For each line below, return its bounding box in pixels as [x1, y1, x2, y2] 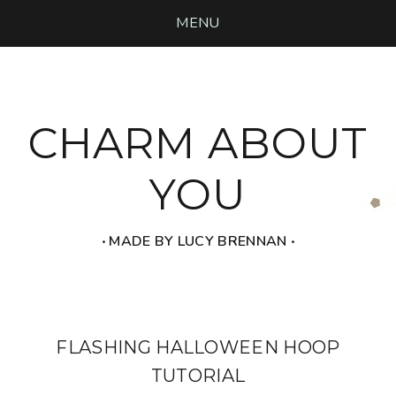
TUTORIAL [150, 364, 246, 386]
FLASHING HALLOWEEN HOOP [56, 336, 340, 358]
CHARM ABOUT [28, 117, 368, 169]
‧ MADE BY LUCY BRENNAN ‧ [101, 231, 295, 251]
